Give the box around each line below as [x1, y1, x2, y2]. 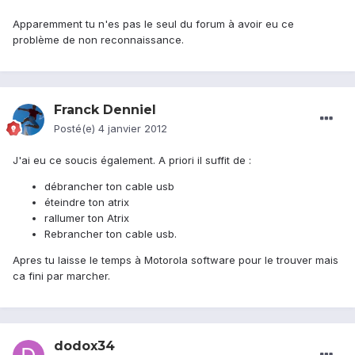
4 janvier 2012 [98, 122, 167, 136]
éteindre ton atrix [44, 196, 129, 209]
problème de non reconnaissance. [13, 33, 184, 47]
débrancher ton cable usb [44, 180, 174, 193]
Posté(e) [54, 122, 98, 136]
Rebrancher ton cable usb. [44, 227, 177, 241]
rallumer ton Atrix [44, 212, 129, 225]
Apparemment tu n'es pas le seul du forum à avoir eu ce [13, 17, 294, 31]
